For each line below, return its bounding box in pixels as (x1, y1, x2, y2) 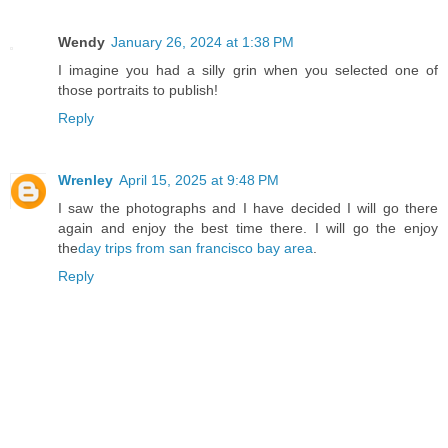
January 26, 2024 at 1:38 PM (111, 33, 294, 50)
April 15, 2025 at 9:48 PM (119, 171, 279, 188)
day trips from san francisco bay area (78, 239, 313, 256)
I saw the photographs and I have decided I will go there (58, 199, 438, 216)
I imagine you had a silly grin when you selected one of (58, 61, 438, 78)
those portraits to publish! (58, 81, 218, 98)
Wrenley (58, 171, 113, 188)
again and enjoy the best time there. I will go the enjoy (58, 219, 438, 236)
